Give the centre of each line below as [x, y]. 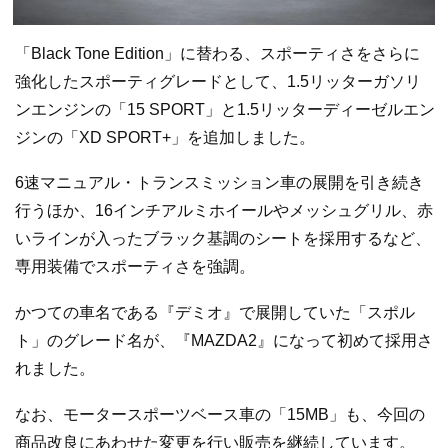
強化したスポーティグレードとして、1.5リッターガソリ [218, 81]
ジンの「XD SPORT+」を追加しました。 [165, 137]
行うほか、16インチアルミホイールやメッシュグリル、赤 [224, 211]
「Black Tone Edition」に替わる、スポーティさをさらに [217, 53]
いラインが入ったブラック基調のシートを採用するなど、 [223, 239]
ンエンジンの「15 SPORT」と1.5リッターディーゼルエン [225, 109]
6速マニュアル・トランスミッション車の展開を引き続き [219, 183]
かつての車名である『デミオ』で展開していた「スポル [215, 312]
